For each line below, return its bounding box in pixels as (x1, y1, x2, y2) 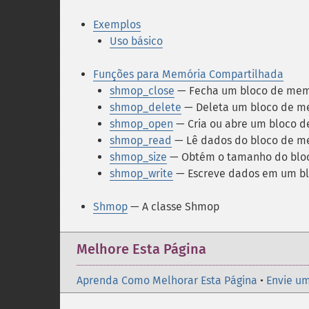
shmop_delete (110, 101, 181, 114)
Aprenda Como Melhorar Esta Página (77, 274, 257, 287)
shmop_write (110, 167, 173, 180)
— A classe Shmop (128, 200, 219, 213)
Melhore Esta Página (77, 241, 206, 257)
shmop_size (110, 150, 167, 163)
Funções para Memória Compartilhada (93, 68, 283, 81)
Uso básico (110, 34, 163, 48)
